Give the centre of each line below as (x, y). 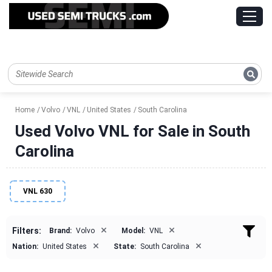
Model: (133, 231)
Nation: (25, 247)
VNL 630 (38, 192)
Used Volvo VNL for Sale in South (133, 131)
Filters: (27, 231)
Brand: (60, 231)
